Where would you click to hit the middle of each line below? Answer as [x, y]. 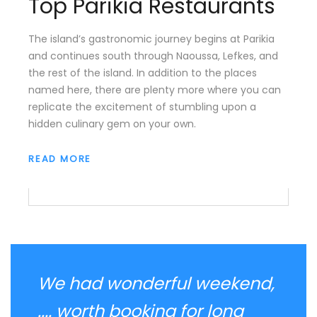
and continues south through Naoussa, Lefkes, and [153, 56]
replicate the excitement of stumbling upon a [142, 106]
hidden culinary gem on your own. [112, 123]
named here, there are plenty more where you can [155, 90]
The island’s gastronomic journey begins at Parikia [151, 39]
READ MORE [60, 158]
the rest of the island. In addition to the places [143, 73]
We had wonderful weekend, [156, 283]
